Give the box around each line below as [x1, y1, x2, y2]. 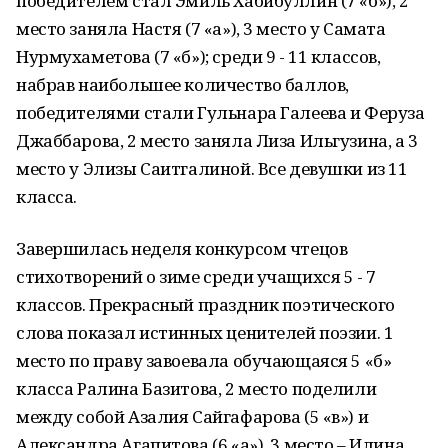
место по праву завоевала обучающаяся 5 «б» [16, 349, 392, 372]
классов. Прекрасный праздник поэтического [16, 293, 395, 316]
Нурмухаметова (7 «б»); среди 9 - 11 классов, [16, 45, 381, 68]
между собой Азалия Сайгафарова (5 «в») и [16, 405, 369, 428]
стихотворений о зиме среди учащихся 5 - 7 [16, 265, 376, 288]
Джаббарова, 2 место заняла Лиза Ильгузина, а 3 [16, 129, 418, 152]
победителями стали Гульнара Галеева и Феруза [16, 101, 425, 124]
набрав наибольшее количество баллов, [16, 73, 349, 96]
